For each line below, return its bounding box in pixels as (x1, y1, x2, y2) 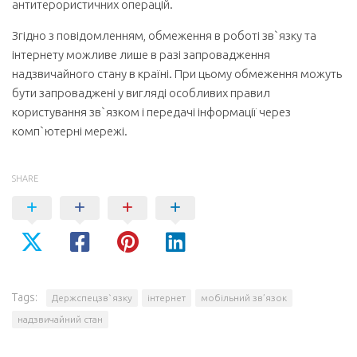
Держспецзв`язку (52, 292, 132, 303)
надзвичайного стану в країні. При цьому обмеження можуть (12, 67, 342, 80)
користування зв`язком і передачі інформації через (12, 105, 291, 119)
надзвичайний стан (18, 314, 103, 324)
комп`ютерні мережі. (12, 124, 127, 138)
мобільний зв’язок (201, 292, 287, 303)
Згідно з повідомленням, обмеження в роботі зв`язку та (12, 29, 316, 42)
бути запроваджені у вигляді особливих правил (12, 86, 270, 100)
